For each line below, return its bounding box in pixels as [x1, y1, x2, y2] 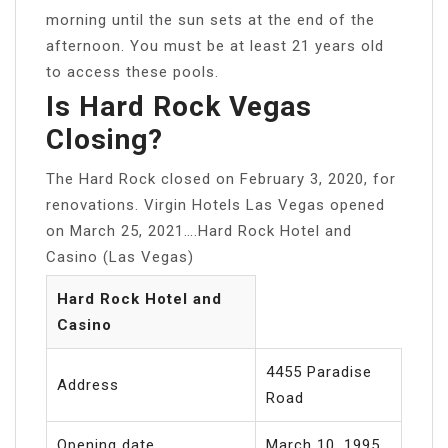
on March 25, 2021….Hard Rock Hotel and [46, 221, 352, 240]
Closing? [46, 122, 163, 156]
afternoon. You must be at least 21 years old [46, 36, 384, 55]
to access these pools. [46, 62, 219, 81]
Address [57, 375, 119, 394]
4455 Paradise [266, 362, 372, 381]
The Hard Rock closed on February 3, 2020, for [46, 169, 396, 188]
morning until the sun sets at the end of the [46, 10, 375, 29]
